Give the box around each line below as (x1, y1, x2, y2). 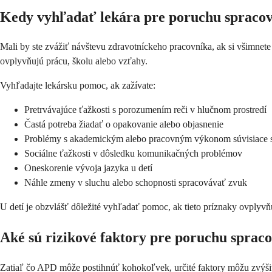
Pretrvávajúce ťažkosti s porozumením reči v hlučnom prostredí (24, 104, 267, 115)
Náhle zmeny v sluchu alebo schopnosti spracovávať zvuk (24, 177, 247, 188)
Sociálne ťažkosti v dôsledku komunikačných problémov (24, 148, 242, 159)
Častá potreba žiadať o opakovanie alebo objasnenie (24, 119, 223, 130)
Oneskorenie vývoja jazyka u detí (24, 163, 152, 174)
